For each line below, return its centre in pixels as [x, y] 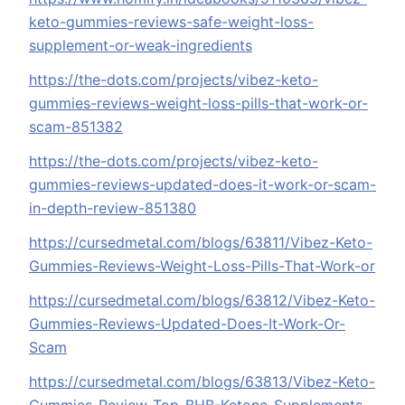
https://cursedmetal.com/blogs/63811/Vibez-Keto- [201, 243]
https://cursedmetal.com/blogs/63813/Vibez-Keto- [202, 382]
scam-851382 [76, 127]
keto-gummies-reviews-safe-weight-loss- [171, 22]
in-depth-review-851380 [113, 208]
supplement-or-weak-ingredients [141, 46]
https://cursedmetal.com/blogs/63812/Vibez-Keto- [202, 301]
